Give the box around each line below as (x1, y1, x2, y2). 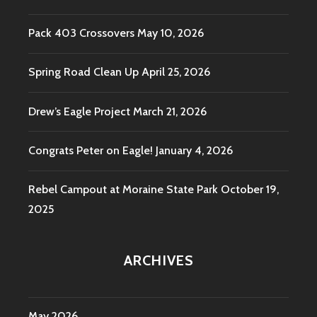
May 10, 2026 (137, 26, 204, 40)
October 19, (221, 183, 279, 197)
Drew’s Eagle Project (28, 104, 130, 118)
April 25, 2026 (142, 65, 210, 79)
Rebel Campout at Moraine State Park (28, 183, 218, 197)
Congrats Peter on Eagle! (28, 143, 153, 157)
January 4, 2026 (156, 143, 233, 157)
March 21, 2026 (133, 104, 207, 118)
